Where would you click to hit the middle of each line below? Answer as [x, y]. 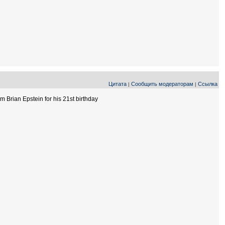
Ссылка [208, 84]
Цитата [118, 84]
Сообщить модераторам [162, 84]
